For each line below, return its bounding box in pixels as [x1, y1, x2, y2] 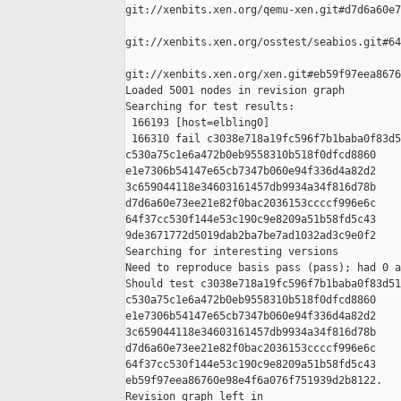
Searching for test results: [125, 100, 294, 114]
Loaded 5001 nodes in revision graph [125, 84, 345, 98]
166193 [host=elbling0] [125, 116, 269, 130]
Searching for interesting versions [125, 245, 338, 259]
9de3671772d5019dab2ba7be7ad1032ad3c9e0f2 [125, 229, 376, 243]
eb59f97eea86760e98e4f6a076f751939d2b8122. [125, 374, 382, 388]
